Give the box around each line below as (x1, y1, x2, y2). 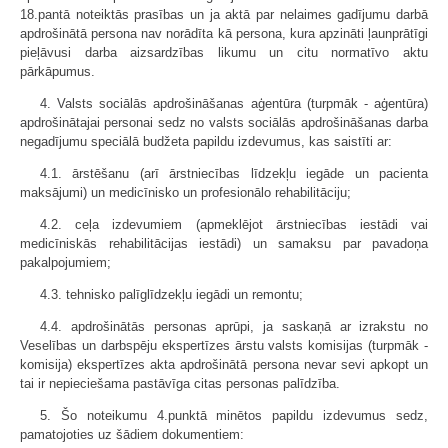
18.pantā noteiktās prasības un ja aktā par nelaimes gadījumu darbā (20, 7, 428, 22)
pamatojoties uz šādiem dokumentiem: (20, 427, 244, 442)
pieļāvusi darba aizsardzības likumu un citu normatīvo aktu (20, 45, 428, 60)
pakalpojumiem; (20, 255, 111, 270)
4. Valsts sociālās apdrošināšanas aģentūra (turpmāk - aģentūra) (40, 96, 428, 111)
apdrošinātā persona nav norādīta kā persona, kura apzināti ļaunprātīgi (20, 26, 428, 41)
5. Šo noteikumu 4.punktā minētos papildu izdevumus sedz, (40, 408, 428, 423)
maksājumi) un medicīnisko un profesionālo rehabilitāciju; (20, 185, 351, 200)
